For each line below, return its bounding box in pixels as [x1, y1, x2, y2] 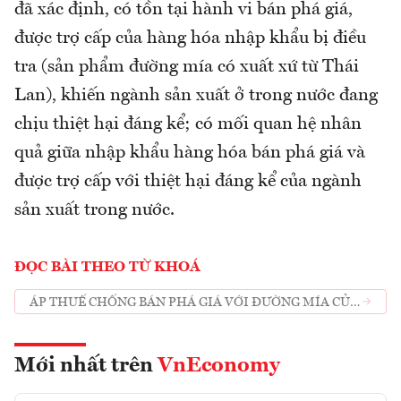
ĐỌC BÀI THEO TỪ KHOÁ [14, 260, 200, 276]
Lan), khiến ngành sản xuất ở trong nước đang [14, 87, 378, 106]
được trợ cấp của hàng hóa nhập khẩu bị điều [14, 30, 366, 48]
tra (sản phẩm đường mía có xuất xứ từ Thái [14, 58, 359, 77]
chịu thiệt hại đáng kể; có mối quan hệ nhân [14, 115, 362, 134]
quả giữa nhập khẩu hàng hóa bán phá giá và [14, 144, 365, 163]
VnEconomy [158, 355, 280, 378]
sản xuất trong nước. [14, 201, 175, 220]
